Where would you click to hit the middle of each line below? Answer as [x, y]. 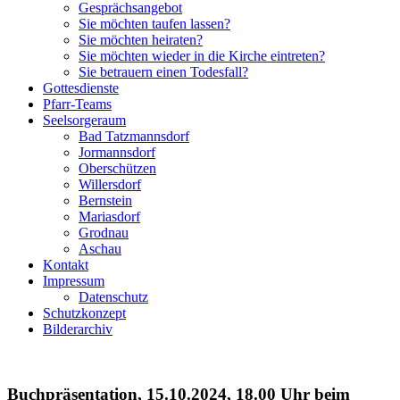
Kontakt [66, 265]
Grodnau [104, 233]
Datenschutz [113, 297]
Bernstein [105, 200]
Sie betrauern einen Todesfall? [163, 72]
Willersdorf [110, 184]
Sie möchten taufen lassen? [154, 24]
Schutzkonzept [84, 313]
